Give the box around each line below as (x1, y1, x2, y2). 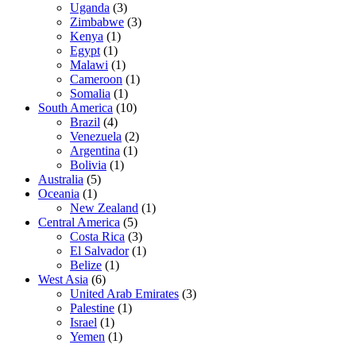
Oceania (38, 187, 79, 201)
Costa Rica (70, 230, 125, 244)
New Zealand (70, 201, 138, 215)
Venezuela (70, 130, 122, 144)
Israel (70, 315, 97, 330)
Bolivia (70, 158, 106, 172)
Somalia (70, 87, 110, 101)
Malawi (70, 58, 108, 72)
